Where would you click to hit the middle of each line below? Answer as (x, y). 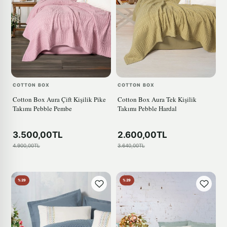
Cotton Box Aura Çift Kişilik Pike (59, 100)
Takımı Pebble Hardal (147, 109)
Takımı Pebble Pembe (42, 109)
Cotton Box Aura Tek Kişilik (157, 100)
